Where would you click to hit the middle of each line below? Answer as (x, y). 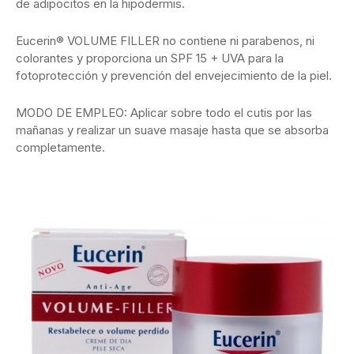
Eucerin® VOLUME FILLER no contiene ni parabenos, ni (165, 41)
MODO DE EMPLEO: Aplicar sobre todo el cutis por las (164, 113)
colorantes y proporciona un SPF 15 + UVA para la (150, 58)
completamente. (60, 148)
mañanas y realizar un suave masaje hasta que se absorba (172, 130)
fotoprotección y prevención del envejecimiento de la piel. (174, 76)
